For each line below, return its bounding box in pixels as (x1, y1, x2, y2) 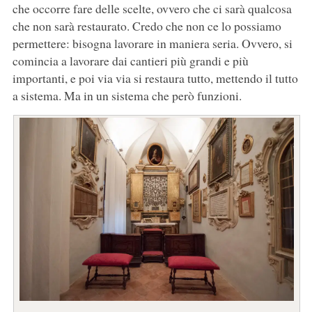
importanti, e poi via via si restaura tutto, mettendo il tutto (12, 70, 298, 87)
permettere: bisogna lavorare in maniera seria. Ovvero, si (12, 35, 292, 52)
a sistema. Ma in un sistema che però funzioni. (12, 87, 242, 104)
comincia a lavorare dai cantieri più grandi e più (12, 52, 249, 70)
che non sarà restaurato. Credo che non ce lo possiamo (12, 17, 281, 35)
